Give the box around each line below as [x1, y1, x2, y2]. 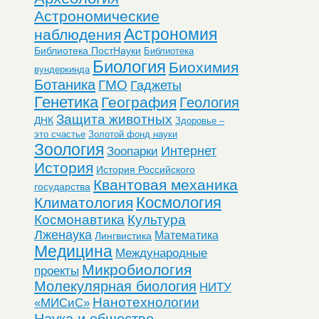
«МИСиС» [34, 296, 90, 310]
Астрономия [124, 24, 217, 43]
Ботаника [34, 76, 95, 93]
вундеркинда [34, 63, 90, 75]
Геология [179, 94, 239, 110]
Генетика [34, 93, 98, 111]
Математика [155, 228, 219, 241]
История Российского [96, 163, 195, 175]
